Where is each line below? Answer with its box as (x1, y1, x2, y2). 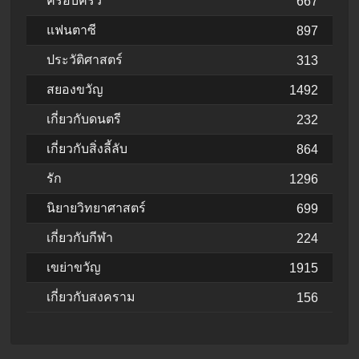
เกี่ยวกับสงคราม (46, 290, 135, 305)
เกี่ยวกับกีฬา (46, 231, 113, 245)
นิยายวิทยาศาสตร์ (46, 201, 146, 216)
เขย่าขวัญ (46, 260, 101, 275)
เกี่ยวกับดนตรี (46, 112, 121, 127)
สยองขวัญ (46, 83, 103, 97)
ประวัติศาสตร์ (46, 53, 123, 67)
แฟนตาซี (46, 23, 96, 38)
